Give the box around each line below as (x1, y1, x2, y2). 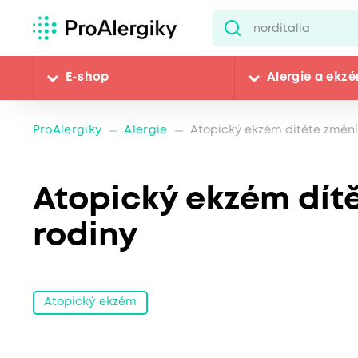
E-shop (65, 72, 109, 84)
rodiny (32, 222, 137, 251)
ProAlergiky (32, 125, 102, 136)
